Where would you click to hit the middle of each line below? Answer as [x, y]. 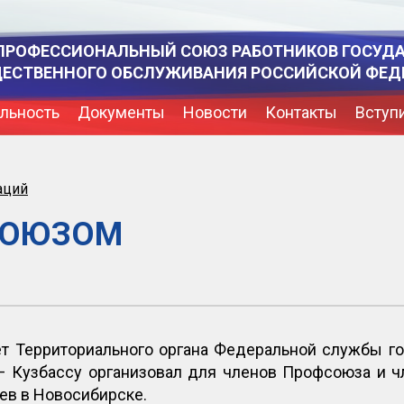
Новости [215, 112]
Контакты [301, 112]
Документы [121, 112]
